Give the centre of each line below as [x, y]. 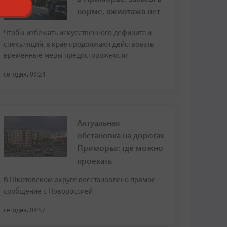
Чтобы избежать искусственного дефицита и [78, 33]
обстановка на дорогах [121, 135]
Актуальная [99, 122]
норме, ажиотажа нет [119, 11]
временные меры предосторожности [66, 55]
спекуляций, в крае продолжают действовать [79, 44]
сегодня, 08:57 [25, 210]
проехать [94, 160]
